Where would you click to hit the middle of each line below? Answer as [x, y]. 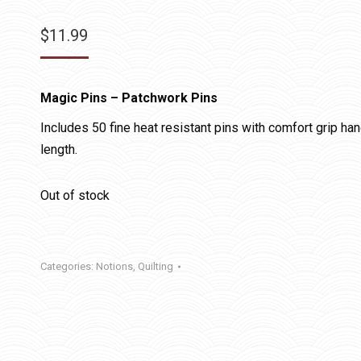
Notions [114, 266]
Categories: [68, 266]
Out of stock [75, 195]
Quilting [156, 266]
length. [59, 149]
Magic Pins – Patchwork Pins [131, 98]
